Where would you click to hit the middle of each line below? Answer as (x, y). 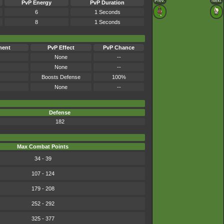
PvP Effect (61, 48)
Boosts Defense (61, 77)
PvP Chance (119, 48)
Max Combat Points (43, 147)
